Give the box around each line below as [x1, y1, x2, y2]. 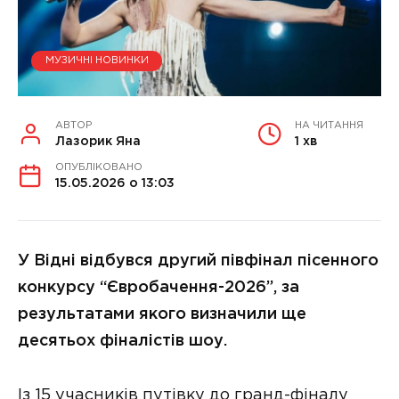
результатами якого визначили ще [18, 306, 306, 322]
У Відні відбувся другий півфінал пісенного [18, 253, 379, 268]
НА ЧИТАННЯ [295, 120, 363, 130]
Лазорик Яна [55, 135, 141, 147]
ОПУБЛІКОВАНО [55, 162, 142, 172]
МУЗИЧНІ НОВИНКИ [45, 56, 149, 66]
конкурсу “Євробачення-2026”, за [18, 280, 299, 295]
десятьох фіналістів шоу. [18, 333, 227, 348]
